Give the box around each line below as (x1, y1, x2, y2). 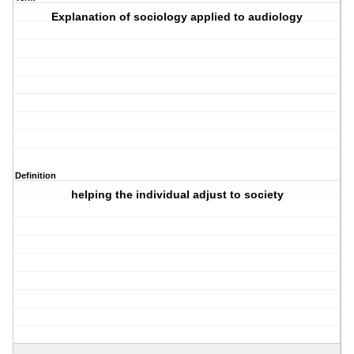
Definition (15, 171, 56, 181)
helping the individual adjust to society (70, 188, 284, 201)
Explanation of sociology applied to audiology (51, 10, 303, 24)
